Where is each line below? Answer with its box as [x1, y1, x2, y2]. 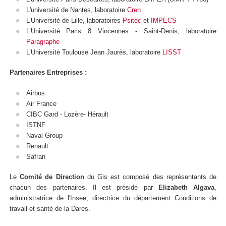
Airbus [26, 89, 45, 97]
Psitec [122, 16, 141, 24]
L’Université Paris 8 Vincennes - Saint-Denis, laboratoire [26, 27, 216, 35]
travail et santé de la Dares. [10, 205, 90, 213]
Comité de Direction [20, 173, 84, 181]
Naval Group [26, 131, 63, 139]
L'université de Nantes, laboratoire [26, 6, 127, 14]
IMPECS [150, 16, 177, 24]
